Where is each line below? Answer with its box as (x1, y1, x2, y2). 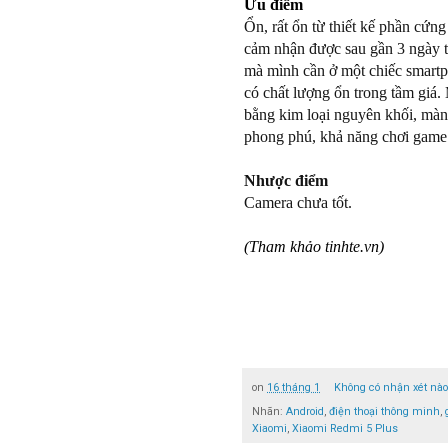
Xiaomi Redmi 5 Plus (292, 422, 398, 436)
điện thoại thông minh (329, 405, 440, 419)
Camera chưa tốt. (244, 193, 352, 211)
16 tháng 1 (267, 381, 320, 395)
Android (286, 405, 324, 419)
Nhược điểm (244, 171, 328, 189)
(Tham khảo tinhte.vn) (244, 237, 384, 255)
